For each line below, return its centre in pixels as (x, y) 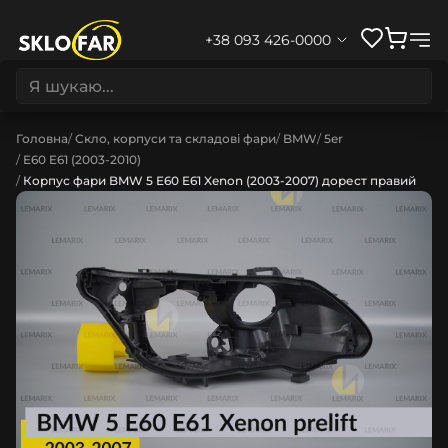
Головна (42, 138)
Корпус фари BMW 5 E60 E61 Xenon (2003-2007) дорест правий (219, 180)
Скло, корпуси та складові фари (175, 138)
